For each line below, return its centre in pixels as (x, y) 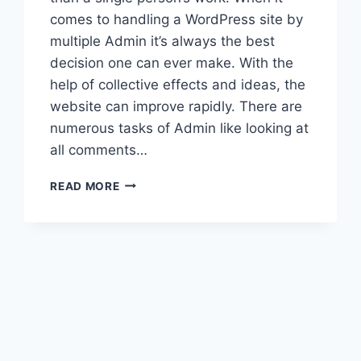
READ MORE (85, 186)
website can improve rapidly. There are (176, 106)
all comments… (99, 149)
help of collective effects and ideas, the (178, 84)
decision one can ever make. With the (172, 62)
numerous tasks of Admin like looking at (180, 128)
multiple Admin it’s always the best (163, 41)
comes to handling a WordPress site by (177, 19)
